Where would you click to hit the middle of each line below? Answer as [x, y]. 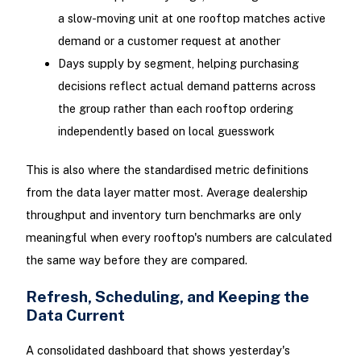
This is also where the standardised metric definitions [167, 169]
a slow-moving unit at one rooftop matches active [191, 19]
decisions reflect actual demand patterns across [187, 86]
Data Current [75, 314]
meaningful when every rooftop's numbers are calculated [178, 237]
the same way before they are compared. [136, 259]
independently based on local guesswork [166, 131]
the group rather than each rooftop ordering [175, 109]
